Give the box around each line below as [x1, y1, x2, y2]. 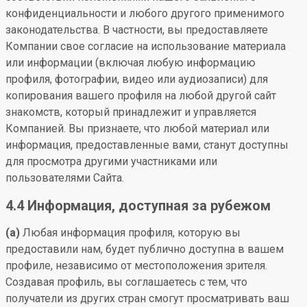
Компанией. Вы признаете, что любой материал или [5, 122, 269, 135]
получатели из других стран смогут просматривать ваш [5, 292, 289, 305]
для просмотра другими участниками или [5, 155, 217, 168]
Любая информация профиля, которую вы [20, 226, 241, 239]
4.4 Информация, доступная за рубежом [5, 197, 271, 214]
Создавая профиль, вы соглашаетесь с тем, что [5, 275, 247, 288]
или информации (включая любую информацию [5, 56, 256, 69]
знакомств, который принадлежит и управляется [5, 106, 256, 119]
